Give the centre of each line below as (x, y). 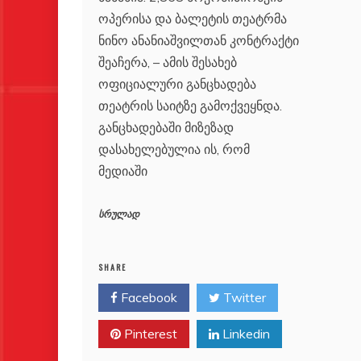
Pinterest (149, 334)
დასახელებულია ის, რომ (174, 149)
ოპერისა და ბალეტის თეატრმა (193, 19)
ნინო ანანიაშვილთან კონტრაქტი (199, 41)
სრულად (119, 215)
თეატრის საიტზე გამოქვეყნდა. (190, 106)
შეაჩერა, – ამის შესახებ (168, 62)
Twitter (243, 298)
